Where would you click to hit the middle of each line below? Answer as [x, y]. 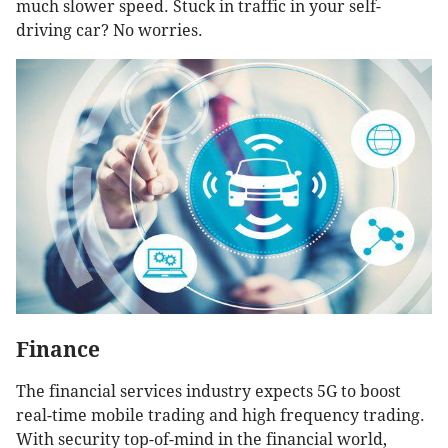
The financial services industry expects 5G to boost [208, 391]
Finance [60, 349]
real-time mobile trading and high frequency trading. [220, 415]
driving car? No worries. [109, 30]
